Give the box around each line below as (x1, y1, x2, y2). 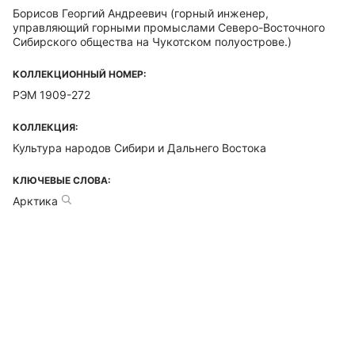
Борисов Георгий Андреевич (13, 6, 167, 20)
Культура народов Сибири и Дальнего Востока (13, 141, 266, 155)
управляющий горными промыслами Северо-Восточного (13, 21, 325, 34)
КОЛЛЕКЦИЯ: (13, 121, 78, 133)
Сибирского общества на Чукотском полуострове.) (13, 35, 292, 48)
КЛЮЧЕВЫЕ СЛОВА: (13, 174, 111, 186)
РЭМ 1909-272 (13, 88, 90, 101)
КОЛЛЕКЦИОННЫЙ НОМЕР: (13, 68, 147, 80)
